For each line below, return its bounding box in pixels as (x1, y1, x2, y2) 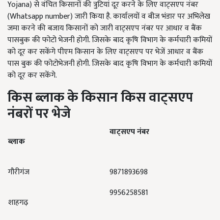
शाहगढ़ (8, 196, 28, 210)
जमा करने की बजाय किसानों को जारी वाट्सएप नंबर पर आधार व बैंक (7, 22, 202, 35)
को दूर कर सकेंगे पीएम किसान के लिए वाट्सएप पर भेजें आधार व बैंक (7, 45, 203, 59)
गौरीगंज (8, 165, 29, 179)
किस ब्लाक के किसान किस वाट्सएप (7, 86, 193, 110)
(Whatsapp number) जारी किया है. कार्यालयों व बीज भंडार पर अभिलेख (7, 10, 210, 24)
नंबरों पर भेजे (7, 102, 71, 126)
